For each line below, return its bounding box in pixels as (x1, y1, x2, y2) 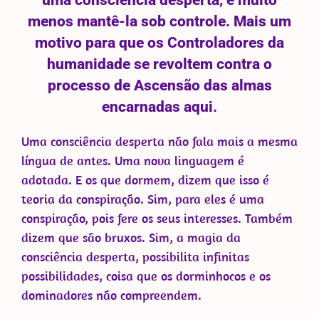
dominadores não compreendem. (21, 286, 202, 303)
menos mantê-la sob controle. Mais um (28, 12, 291, 30)
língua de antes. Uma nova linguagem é (21, 152, 244, 169)
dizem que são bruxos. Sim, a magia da (21, 229, 241, 246)
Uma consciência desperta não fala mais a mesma (21, 132, 298, 150)
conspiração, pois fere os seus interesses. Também (21, 209, 293, 226)
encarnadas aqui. (102, 98, 217, 115)
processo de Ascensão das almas (47, 76, 272, 94)
